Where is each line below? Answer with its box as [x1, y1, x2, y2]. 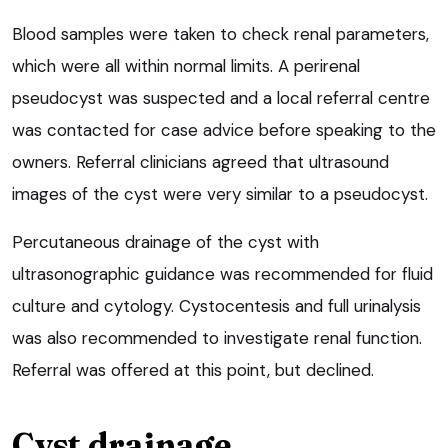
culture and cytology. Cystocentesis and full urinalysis [12, 295, 421, 318]
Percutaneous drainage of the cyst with [12, 231, 319, 254]
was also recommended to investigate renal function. [12, 327, 422, 350]
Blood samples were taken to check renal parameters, [12, 23, 429, 46]
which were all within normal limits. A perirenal [12, 55, 360, 78]
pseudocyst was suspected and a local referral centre [12, 87, 430, 110]
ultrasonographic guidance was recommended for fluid [12, 263, 433, 286]
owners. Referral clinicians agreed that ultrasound [12, 151, 389, 174]
